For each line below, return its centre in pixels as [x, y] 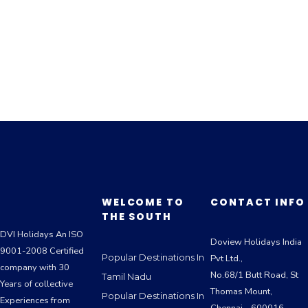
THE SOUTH [136, 216]
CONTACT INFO [258, 202]
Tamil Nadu [126, 276]
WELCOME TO [143, 202]
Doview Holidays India [256, 242]
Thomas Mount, [242, 291]
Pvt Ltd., [227, 258]
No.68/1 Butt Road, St [255, 275]
